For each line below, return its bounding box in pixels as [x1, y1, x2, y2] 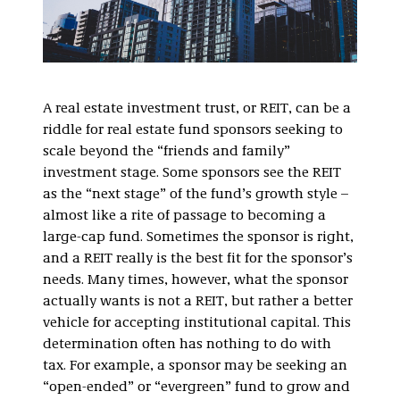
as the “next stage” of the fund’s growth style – [43, 187, 348, 202]
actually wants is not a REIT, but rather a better [43, 294, 353, 309]
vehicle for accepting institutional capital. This [43, 315, 351, 330]
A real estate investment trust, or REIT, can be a [43, 101, 351, 116]
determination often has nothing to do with [43, 337, 331, 352]
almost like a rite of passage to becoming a [43, 208, 326, 223]
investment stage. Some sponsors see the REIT [43, 165, 341, 180]
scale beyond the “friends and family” [43, 144, 290, 159]
